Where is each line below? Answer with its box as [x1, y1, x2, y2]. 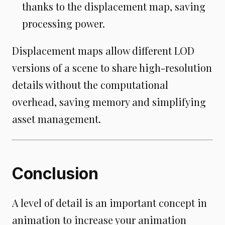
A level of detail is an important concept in [12, 196, 207, 210]
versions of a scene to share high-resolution [12, 61, 212, 75]
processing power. [22, 17, 105, 31]
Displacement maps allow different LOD [12, 44, 194, 58]
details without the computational [12, 78, 168, 92]
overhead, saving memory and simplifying [12, 95, 206, 109]
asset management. [12, 112, 101, 126]
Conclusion [12, 164, 98, 184]
